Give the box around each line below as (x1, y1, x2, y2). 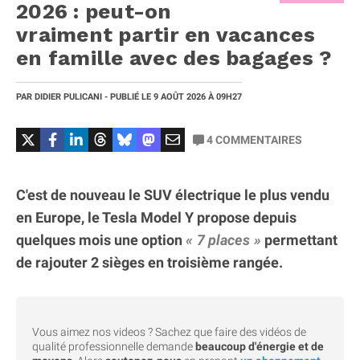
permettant (261, 231, 337, 248)
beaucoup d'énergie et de (195, 339, 324, 353)
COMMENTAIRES (213, 133, 302, 146)
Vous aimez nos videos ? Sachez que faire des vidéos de (32, 325, 306, 338)
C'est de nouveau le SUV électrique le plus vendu (16, 186, 329, 203)
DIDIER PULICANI (35, 91, 102, 102)
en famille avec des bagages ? (16, 45, 333, 70)
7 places (197, 231, 250, 248)
